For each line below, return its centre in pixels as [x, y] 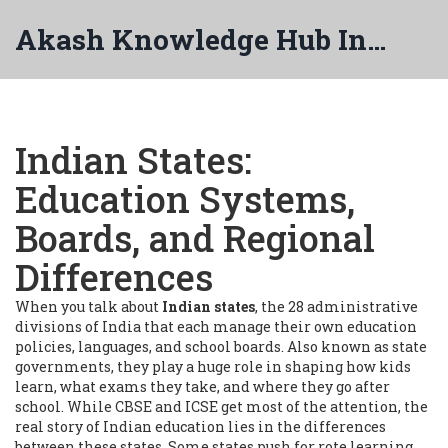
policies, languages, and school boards [148, 346]
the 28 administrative [339, 306]
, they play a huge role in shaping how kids [261, 366]
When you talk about [88, 306]
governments [63, 366]
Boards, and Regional [195, 238]
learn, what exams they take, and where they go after [202, 386]
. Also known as [336, 346]
